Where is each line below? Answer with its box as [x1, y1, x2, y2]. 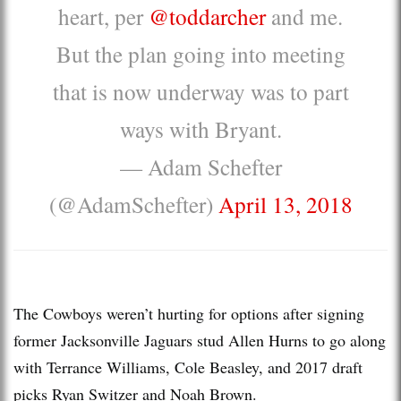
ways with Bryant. [119, 113, 282, 144]
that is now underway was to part [52, 75, 349, 107]
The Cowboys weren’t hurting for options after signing [13, 302, 364, 324]
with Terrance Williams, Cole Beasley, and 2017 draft [13, 355, 363, 378]
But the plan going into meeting [55, 38, 346, 69]
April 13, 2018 [218, 188, 353, 219]
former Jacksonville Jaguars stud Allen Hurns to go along [13, 328, 386, 351]
